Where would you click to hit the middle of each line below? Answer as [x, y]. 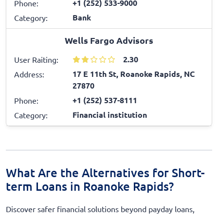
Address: [29, 74]
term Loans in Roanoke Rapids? [90, 186]
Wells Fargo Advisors [109, 40]
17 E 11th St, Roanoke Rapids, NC [134, 73]
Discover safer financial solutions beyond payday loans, [100, 209]
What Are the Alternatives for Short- [105, 172]
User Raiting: [36, 59]
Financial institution [110, 114]
